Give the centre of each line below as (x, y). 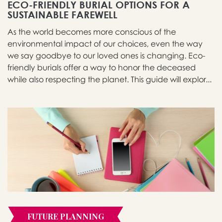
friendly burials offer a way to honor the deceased (102, 68)
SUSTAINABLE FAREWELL (62, 15)
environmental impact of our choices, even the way (105, 44)
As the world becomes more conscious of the (92, 32)
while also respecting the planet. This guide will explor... (110, 80)
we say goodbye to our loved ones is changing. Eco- (106, 56)
